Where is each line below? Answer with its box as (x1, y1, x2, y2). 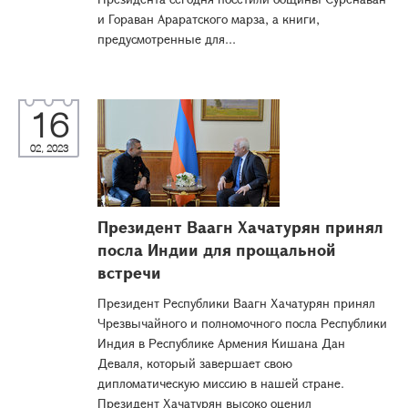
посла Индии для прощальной (97, 239, 336, 260)
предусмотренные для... (97, 30, 236, 47)
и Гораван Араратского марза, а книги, (97, 10, 320, 27)
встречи (97, 261, 161, 283)
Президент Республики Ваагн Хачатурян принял (97, 294, 375, 311)
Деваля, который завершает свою (97, 354, 292, 372)
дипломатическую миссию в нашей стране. (97, 374, 344, 392)
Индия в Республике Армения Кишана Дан (97, 334, 345, 352)
